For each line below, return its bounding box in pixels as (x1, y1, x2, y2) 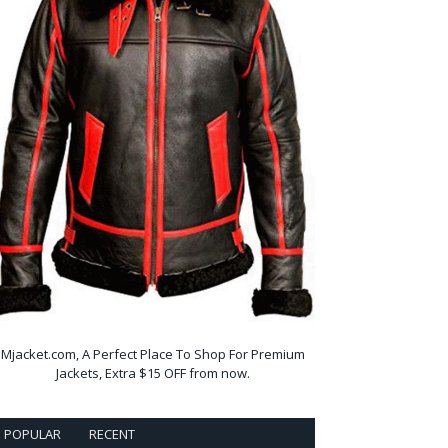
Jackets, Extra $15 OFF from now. (55, 364, 250, 383)
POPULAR (4, 425, 61, 444)
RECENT (89, 425, 135, 444)
